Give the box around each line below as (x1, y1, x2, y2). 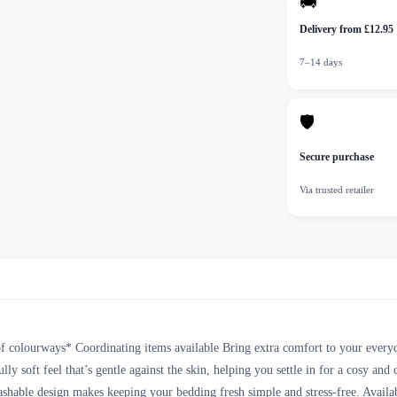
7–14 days (300, 57, 342, 68)
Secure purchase (300, 151, 374, 164)
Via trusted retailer (300, 184, 374, 196)
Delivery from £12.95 (300, 23, 393, 36)
